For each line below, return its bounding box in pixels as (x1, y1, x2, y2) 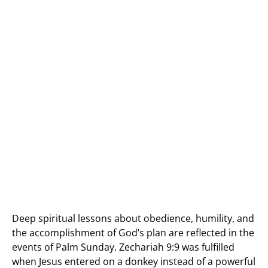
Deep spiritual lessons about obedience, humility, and (12, 212, 254, 225)
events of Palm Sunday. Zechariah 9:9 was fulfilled (12, 240, 234, 254)
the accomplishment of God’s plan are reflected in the (12, 226, 254, 239)
